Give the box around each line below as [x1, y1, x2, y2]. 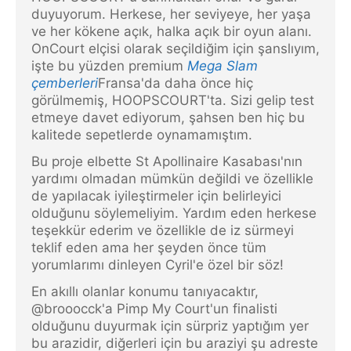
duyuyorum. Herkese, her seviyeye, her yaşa [31, 6, 311, 23]
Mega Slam [187, 58, 258, 74]
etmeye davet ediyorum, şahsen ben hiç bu [31, 110, 305, 126]
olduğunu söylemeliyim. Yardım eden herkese [31, 205, 317, 222]
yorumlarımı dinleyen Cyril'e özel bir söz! [31, 257, 284, 273]
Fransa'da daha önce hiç [98, 75, 253, 92]
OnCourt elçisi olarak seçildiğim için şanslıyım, [31, 41, 320, 57]
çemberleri [31, 75, 98, 92]
